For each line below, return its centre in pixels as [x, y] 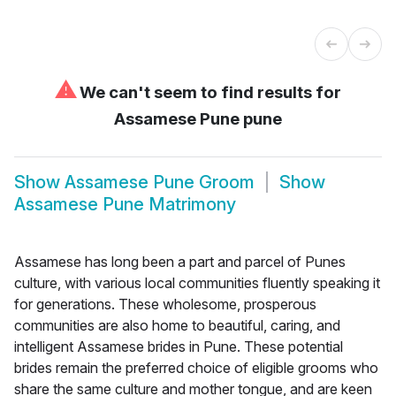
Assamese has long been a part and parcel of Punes [180, 261]
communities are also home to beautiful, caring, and [177, 325]
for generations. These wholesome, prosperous [165, 304]
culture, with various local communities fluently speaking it [197, 282]
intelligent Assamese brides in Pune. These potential [179, 346]
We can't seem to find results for [209, 92]
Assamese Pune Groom [160, 183]
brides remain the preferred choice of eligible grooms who [196, 367]
